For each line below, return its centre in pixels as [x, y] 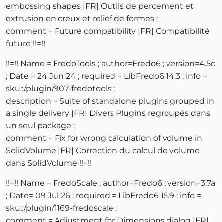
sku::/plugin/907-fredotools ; [60, 89]
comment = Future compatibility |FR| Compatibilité [108, 31]
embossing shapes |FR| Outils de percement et [100, 6]
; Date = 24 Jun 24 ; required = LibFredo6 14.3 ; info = [107, 76]
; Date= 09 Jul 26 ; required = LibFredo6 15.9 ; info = [104, 196]
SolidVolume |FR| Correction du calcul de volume [103, 151]
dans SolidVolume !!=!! [49, 163]
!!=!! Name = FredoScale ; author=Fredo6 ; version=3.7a [111, 183]
